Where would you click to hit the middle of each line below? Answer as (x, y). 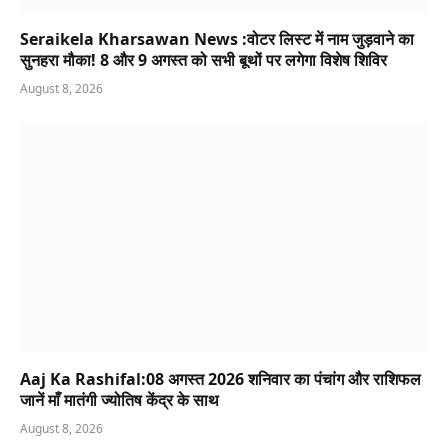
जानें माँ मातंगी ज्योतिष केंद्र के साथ (119, 400)
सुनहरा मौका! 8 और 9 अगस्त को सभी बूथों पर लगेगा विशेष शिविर (203, 59)
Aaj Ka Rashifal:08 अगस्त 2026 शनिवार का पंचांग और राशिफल (220, 379)
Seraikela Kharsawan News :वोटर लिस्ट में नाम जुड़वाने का (217, 38)
